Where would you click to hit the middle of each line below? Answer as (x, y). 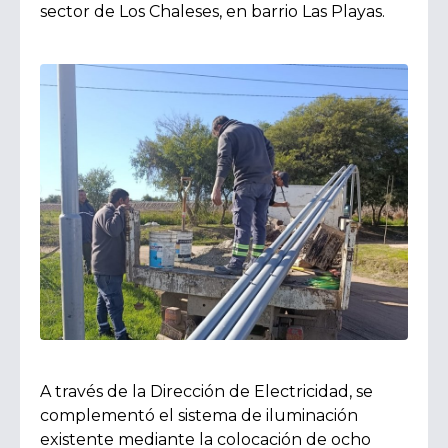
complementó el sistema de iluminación (199, 415)
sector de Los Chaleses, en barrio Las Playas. (212, 11)
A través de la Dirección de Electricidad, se (206, 391)
